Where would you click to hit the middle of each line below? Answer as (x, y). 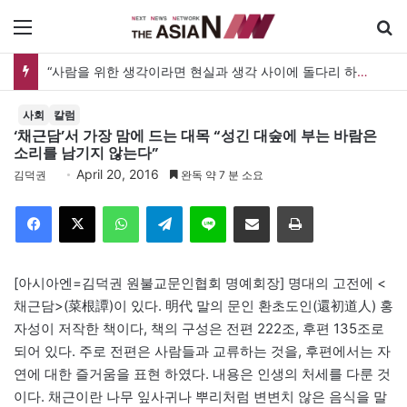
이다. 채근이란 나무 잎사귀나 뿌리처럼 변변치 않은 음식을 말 (200, 396)
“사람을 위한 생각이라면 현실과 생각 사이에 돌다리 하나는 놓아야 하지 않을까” (362, 71)
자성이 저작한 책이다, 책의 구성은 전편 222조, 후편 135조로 (199, 328)
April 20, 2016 (118, 174)
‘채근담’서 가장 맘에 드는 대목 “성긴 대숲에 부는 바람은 (195, 135)
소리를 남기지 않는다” (86, 153)
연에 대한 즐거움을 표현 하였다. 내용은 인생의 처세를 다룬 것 (202, 373)
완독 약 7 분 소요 (221, 174)
